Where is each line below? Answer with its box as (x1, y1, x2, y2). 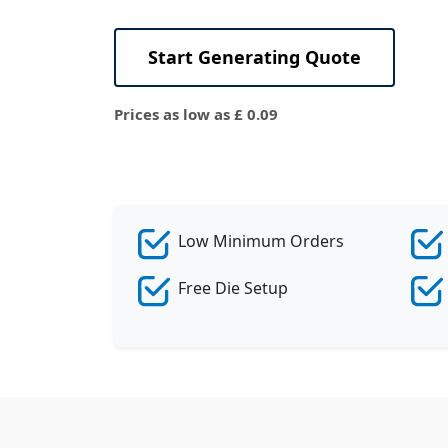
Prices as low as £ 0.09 (114, 104, 278, 124)
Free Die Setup (178, 277, 288, 299)
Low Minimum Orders (178, 230, 344, 252)
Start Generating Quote (148, 45, 361, 69)
